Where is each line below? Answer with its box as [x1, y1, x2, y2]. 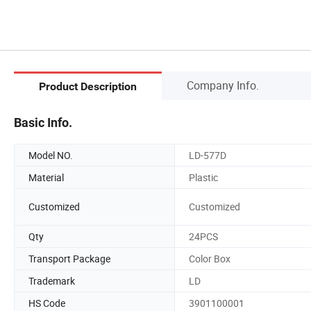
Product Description [39, 80, 137, 94]
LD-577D [189, 148, 226, 162]
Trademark [28, 274, 75, 287]
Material [28, 170, 64, 184]
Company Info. [187, 77, 259, 93]
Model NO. [28, 148, 73, 162]
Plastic [189, 170, 218, 184]
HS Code [28, 296, 65, 310]
